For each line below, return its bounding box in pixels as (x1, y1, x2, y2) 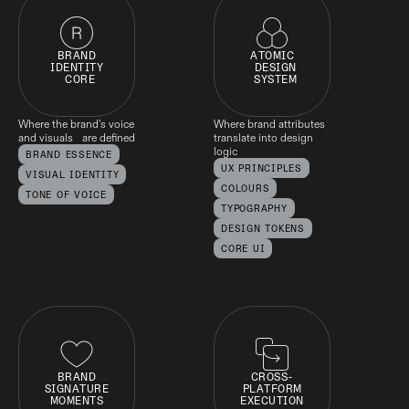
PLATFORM (242, 384, 302, 395)
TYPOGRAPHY (221, 204, 288, 214)
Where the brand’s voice (18, 117, 134, 131)
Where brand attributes (214, 117, 325, 131)
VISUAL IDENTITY (26, 171, 120, 180)
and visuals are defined (18, 131, 135, 144)
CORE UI (221, 245, 266, 254)
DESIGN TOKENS (221, 225, 305, 234)
